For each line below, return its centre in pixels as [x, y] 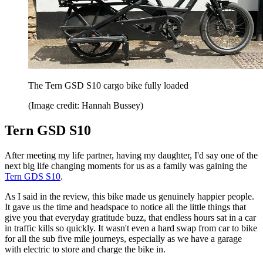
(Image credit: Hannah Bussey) [86, 106]
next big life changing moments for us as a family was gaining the [126, 166]
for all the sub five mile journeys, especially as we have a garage [123, 239]
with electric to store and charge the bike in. [86, 249]
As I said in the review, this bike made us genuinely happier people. [129, 197]
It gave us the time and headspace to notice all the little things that [125, 207]
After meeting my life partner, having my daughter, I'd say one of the [131, 156]
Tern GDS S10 [33, 177]
